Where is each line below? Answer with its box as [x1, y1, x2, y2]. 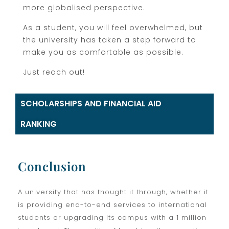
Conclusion [18, 157, 86, 174]
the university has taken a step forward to [23, 34, 196, 45]
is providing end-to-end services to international [18, 199, 207, 210]
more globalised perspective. [23, 2, 145, 13]
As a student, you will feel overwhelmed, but [23, 22, 203, 33]
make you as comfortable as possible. [23, 47, 184, 57]
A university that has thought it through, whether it [18, 187, 209, 197]
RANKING [20, 118, 57, 130]
